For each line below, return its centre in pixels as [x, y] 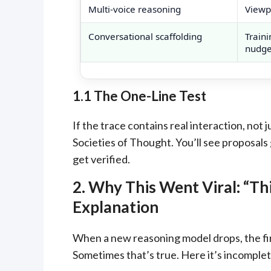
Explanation [116, 207]
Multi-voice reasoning [135, 9]
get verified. [101, 159]
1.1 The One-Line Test [139, 96]
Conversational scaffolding [145, 36]
